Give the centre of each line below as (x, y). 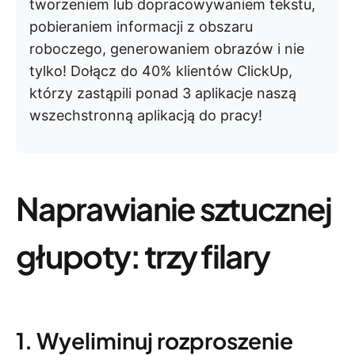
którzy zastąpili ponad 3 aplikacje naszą (163, 93)
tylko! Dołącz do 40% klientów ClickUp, (161, 71)
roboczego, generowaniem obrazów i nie (167, 49)
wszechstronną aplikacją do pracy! (146, 115)
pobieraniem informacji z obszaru (141, 27)
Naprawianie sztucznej (174, 208)
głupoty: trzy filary (143, 256)
